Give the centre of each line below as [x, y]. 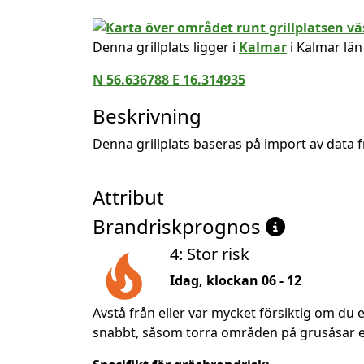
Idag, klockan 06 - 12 [236, 280]
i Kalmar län [325, 47]
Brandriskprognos [179, 226]
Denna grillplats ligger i [166, 47]
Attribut [128, 197]
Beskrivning [147, 115]
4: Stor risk [210, 253]
